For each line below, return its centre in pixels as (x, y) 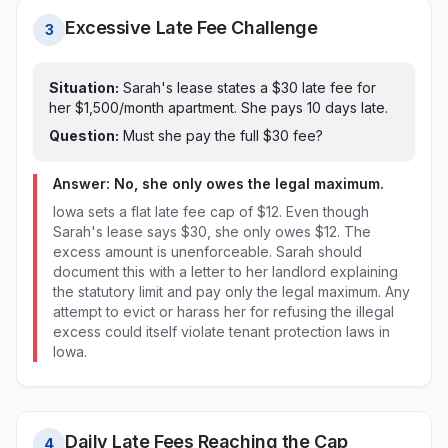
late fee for (337, 87)
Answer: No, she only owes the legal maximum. (218, 183)
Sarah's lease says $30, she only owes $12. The (212, 231)
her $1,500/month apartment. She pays (178, 107)
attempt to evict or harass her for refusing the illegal (223, 311)
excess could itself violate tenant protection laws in (221, 331)
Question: (84, 135)
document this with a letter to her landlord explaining (225, 271)
